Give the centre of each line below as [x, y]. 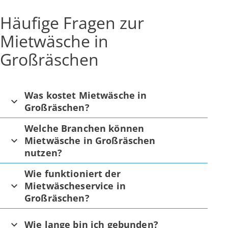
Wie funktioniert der [73, 173]
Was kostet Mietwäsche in [86, 95]
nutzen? [44, 152]
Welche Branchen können [84, 128]
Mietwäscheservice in [75, 186]
